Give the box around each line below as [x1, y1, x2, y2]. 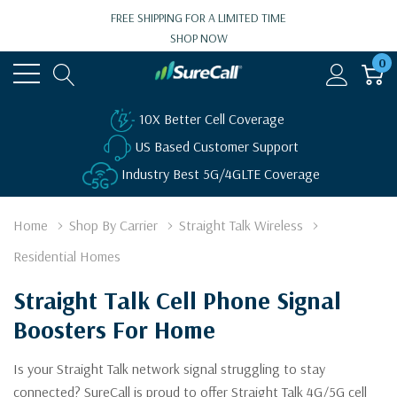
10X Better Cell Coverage [138, 109, 284, 128]
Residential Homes [13, 247, 121, 265]
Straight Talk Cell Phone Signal [13, 284, 341, 315]
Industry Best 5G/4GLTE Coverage [121, 164, 320, 183]
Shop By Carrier [69, 216, 158, 234]
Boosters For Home [13, 314, 215, 345]
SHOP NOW [169, 30, 228, 46]
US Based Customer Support [134, 136, 299, 155]
